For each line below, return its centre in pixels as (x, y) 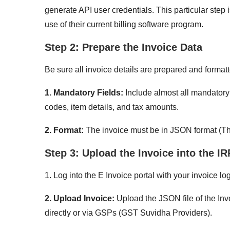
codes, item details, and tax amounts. (112, 107)
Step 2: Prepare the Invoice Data (123, 47)
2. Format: (64, 130)
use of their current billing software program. (124, 24)
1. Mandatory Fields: (84, 92)
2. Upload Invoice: (80, 198)
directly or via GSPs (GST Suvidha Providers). (128, 213)
